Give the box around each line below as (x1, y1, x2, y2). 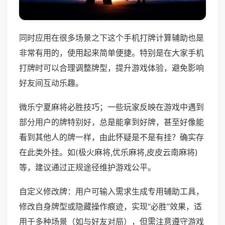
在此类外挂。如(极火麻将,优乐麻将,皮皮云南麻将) (19, 147, 198, 158)
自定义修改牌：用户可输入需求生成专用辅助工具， (19, 186, 204, 197)
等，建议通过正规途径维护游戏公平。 (19, 162, 156, 173)
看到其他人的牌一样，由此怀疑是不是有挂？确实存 (19, 132, 204, 143)
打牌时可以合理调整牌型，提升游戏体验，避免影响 (19, 63, 204, 73)
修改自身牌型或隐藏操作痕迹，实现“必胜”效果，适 (19, 201, 202, 212)
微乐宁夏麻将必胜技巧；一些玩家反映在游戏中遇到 (19, 102, 204, 113)
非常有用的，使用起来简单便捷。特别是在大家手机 (19, 48, 204, 58)
